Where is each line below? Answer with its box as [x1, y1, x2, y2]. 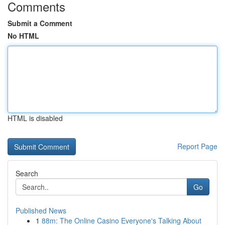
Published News [16, 205, 66, 215]
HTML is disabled [8, 113, 63, 123]
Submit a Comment [8, 18, 72, 28]
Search [16, 168, 38, 178]
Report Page [177, 141, 217, 151]
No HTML [8, 31, 39, 41]
